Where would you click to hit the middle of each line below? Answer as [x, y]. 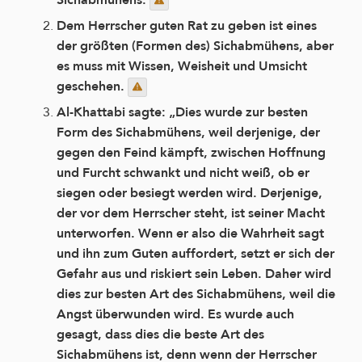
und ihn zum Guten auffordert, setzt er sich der [196, 254]
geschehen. [92, 86]
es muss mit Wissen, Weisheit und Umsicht [182, 66]
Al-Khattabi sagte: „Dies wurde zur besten [182, 112]
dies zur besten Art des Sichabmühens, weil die [196, 294]
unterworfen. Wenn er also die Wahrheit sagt [190, 234]
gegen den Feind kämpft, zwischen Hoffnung [191, 153]
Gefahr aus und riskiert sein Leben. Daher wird [194, 274]
